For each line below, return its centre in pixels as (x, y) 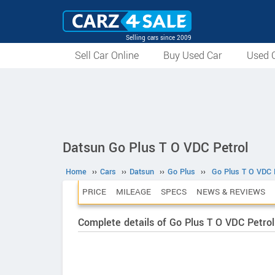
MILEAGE (134, 192)
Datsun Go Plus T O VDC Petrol (156, 148)
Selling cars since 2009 (159, 38)
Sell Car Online (107, 56)
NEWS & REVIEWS (231, 192)
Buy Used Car (193, 56)
